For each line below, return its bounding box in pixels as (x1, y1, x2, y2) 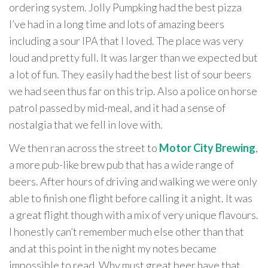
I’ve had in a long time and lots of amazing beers (9, 17, 224, 31)
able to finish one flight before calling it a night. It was (9, 191, 252, 205)
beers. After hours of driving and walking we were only (9, 174, 257, 188)
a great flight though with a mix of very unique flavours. (9, 208, 258, 221)
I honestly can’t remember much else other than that (9, 224, 244, 238)
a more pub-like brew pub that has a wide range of (9, 157, 234, 171)
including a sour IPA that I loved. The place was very (9, 33, 243, 47)
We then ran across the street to (9, 141, 159, 154)
